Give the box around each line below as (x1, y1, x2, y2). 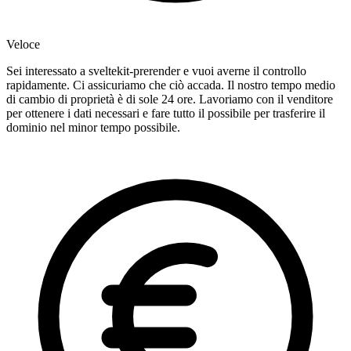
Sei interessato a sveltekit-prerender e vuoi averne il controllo (6, 64, 306, 78)
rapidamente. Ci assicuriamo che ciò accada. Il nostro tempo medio (6, 78, 335, 92)
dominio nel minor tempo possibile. (6, 121, 180, 135)
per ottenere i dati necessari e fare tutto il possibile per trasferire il (6, 107, 325, 121)
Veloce (6, 38, 40, 52)
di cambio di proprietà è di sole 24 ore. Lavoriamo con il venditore (6, 92, 333, 107)
